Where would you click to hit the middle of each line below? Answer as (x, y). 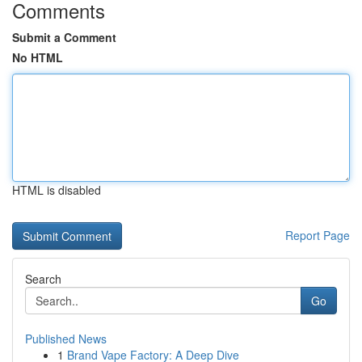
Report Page (318, 235)
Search (43, 279)
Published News (66, 339)
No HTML (38, 57)
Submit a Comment (64, 37)
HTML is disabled (57, 190)
